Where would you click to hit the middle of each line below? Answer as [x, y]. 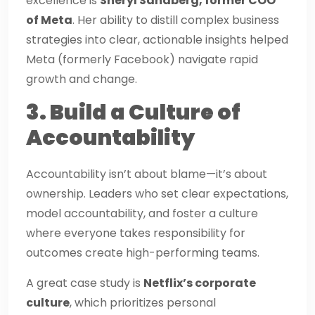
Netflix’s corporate [200, 283]
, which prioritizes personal [143, 302]
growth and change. [82, 79]
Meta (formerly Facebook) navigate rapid [142, 59]
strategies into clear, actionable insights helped [157, 39]
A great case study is [85, 283]
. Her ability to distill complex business [176, 20]
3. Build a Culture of [133, 112]
